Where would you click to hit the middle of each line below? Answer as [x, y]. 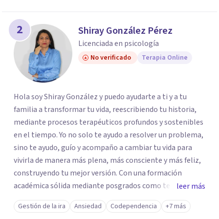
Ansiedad [88, 206]
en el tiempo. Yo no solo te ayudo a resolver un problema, [109, 135]
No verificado [111, 58]
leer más [191, 186]
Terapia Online [165, 58]
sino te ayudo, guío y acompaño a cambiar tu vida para [103, 148]
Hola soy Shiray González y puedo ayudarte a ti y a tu [100, 97]
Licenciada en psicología [119, 44]
